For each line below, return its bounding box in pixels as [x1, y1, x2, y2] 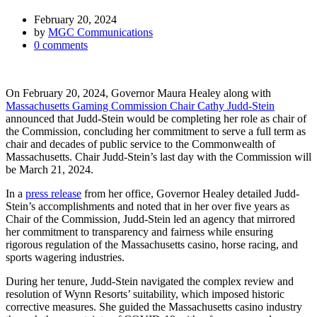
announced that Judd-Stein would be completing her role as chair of [6, 113, 306, 125]
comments [40, 39, 88, 52]
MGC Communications [48, 26, 153, 39]
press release [25, 188, 81, 200]
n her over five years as [186, 200, 289, 213]
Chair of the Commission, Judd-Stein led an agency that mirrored [6, 213, 295, 226]
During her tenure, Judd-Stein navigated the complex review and [6, 275, 294, 288]
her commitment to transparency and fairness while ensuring [6, 226, 273, 238]
